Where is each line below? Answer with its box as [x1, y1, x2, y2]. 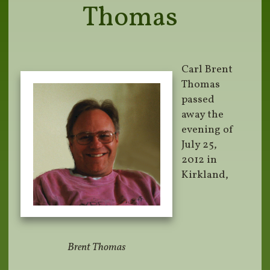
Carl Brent [181, 62, 233, 78]
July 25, [181, 137, 218, 153]
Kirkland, [181, 168, 229, 183]
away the [181, 107, 224, 123]
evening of [181, 122, 234, 138]
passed [181, 92, 215, 108]
